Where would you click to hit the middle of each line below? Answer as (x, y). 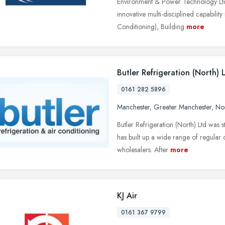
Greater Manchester (183, 107)
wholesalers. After (143, 149)
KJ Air (127, 195)
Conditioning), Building (151, 26)
